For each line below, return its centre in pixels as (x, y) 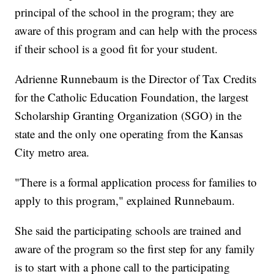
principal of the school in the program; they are (124, 12)
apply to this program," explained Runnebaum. (125, 201)
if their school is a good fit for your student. (117, 49)
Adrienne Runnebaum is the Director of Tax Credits (136, 79)
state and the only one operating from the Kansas (129, 134)
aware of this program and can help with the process (136, 31)
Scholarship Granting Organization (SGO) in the (128, 116)
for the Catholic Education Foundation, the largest (132, 97)
